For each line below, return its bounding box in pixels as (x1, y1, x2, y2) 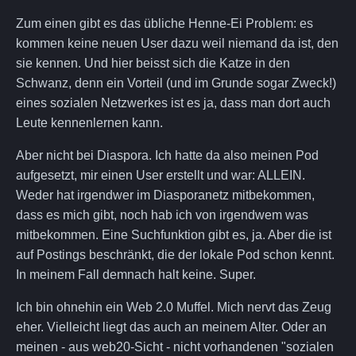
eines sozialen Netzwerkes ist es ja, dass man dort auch (16, 95, 331, 110)
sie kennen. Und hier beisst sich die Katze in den (16, 56, 290, 70)
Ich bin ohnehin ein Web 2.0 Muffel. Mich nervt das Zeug (16, 300, 331, 314)
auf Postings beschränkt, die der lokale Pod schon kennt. (16, 247, 335, 261)
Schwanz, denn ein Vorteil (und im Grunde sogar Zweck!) (16, 75, 336, 90)
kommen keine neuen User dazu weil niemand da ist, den (16, 36, 339, 50)
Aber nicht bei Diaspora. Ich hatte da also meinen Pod (16, 148, 319, 162)
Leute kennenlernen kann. (16, 115, 163, 130)
